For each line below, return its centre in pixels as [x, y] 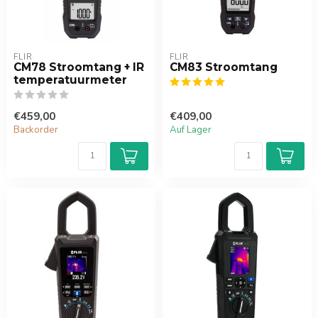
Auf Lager [191, 130]
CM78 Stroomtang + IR [79, 67]
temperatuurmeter [70, 80]
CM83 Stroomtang [224, 67]
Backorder [36, 130]
